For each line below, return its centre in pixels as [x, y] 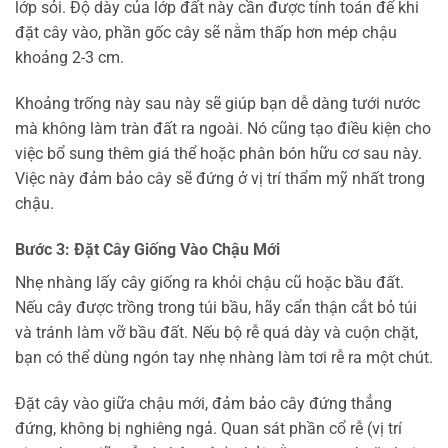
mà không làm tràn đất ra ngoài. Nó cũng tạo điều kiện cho [223, 129]
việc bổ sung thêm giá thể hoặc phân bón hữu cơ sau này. [218, 154]
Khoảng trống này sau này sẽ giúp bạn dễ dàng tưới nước [217, 104]
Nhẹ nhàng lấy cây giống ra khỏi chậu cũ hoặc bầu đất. [209, 282]
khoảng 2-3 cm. [69, 58]
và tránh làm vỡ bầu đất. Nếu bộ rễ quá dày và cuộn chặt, [216, 332]
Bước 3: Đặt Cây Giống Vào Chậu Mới [147, 249]
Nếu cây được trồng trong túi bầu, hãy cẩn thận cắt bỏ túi [216, 307]
